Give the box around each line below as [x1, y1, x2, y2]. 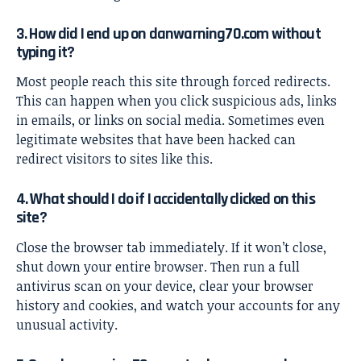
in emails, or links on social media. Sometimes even [16, 111, 325, 130]
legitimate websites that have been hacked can [16, 131, 296, 149]
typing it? [16, 41, 75, 63]
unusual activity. [16, 315, 118, 334]
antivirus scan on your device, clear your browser [16, 276, 313, 295]
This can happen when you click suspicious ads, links [16, 92, 337, 110]
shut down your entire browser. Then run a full [16, 257, 300, 276]
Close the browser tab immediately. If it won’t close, [16, 238, 326, 256]
